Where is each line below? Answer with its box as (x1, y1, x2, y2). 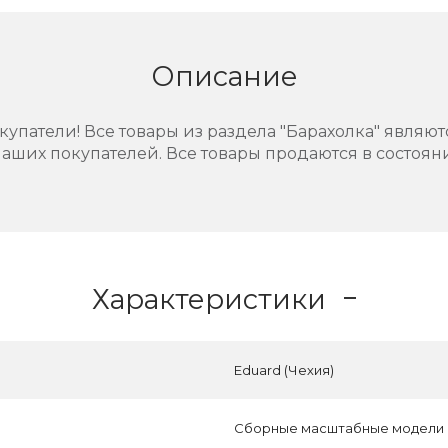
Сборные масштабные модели (234, 420, 444, 436)
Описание (150, 59, 298, 93)
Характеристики (92, 281, 326, 316)
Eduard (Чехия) (234, 362, 334, 378)
